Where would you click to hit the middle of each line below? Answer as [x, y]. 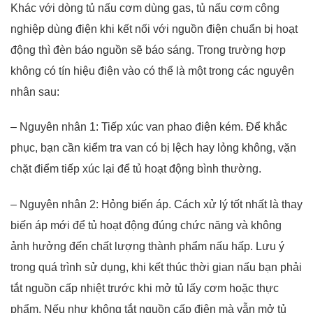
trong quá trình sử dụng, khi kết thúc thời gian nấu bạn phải [156, 268]
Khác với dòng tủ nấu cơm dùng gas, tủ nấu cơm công [145, 8]
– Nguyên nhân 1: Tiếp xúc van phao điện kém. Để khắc [149, 127]
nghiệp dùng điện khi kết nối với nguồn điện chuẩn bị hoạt [154, 29]
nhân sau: [35, 92]
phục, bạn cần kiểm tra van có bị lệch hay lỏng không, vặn [153, 148]
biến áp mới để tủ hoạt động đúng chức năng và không [146, 226]
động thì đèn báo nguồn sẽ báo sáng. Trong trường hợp [148, 50]
